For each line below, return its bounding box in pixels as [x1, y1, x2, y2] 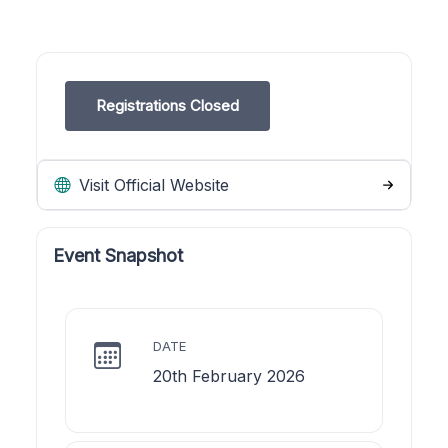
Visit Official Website [74, 174, 229, 195]
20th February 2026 [153, 365, 305, 386]
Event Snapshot [53, 244, 183, 266]
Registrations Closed [96, 95, 239, 115]
